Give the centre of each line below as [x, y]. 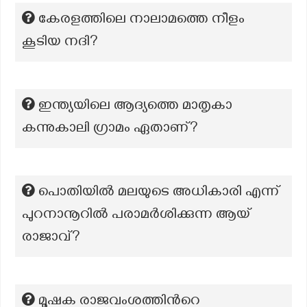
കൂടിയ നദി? [60, 43]
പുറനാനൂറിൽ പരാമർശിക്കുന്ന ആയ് [137, 216]
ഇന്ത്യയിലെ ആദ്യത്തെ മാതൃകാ [135, 107]
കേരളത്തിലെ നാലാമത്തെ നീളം [142, 21]
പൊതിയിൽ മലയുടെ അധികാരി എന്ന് [159, 193]
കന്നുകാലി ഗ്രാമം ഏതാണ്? [110, 130]
